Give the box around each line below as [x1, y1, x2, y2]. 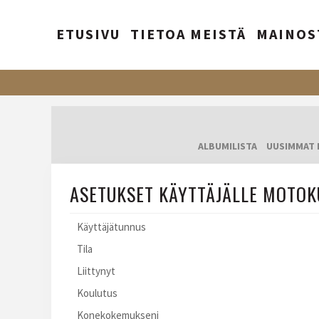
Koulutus [77, 286, 117, 300]
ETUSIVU [56, 25, 120, 43]
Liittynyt [77, 264, 115, 278]
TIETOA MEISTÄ [130, 25, 246, 43]
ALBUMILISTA [198, 140, 257, 153]
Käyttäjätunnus [77, 220, 146, 234]
